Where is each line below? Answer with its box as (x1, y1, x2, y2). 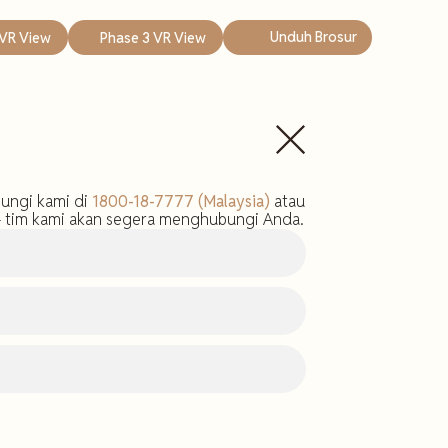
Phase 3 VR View (100, 28, 207, 47)
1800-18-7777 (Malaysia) (92, 191, 270, 212)
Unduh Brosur (269, 28, 357, 46)
